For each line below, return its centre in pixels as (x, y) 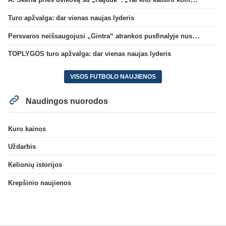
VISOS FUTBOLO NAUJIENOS (113, 77)
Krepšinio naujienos (40, 183)
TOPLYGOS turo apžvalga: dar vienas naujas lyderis (90, 54)
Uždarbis (22, 147)
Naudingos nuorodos (66, 101)
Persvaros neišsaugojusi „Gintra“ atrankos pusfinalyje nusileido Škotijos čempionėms (196, 35)
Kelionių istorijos (35, 165)
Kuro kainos (27, 129)
